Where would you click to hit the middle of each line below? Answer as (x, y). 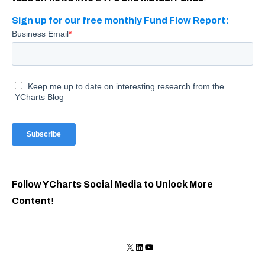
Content (31, 201)
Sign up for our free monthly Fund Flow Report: (120, 21)
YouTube (162, 246)
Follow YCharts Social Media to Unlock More (112, 185)
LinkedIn (151, 246)
